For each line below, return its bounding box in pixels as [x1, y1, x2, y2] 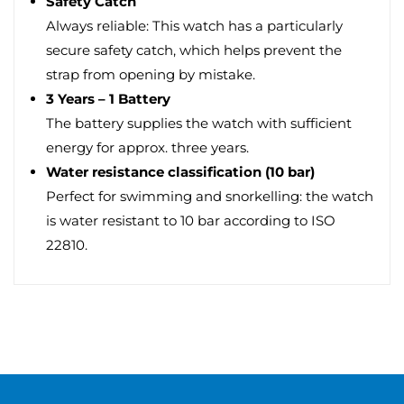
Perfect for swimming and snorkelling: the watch [46, 188, 373, 205]
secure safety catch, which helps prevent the [46, 41, 342, 59]
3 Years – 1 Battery [46, 90, 170, 107]
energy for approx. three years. [46, 139, 249, 156]
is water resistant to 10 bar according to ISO [46, 212, 335, 229]
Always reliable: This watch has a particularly [46, 17, 343, 34]
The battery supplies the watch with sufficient [46, 115, 352, 132]
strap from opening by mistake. [46, 66, 255, 83]
